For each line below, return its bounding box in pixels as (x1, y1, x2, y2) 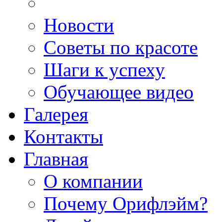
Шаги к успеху (44, 59, 165, 80)
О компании (44, 170, 143, 192)
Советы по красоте (44, 37, 198, 58)
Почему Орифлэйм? (44, 193, 208, 214)
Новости (44, 14, 114, 36)
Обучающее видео (44, 81, 194, 103)
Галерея (24, 104, 88, 125)
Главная (24, 148, 88, 169)
